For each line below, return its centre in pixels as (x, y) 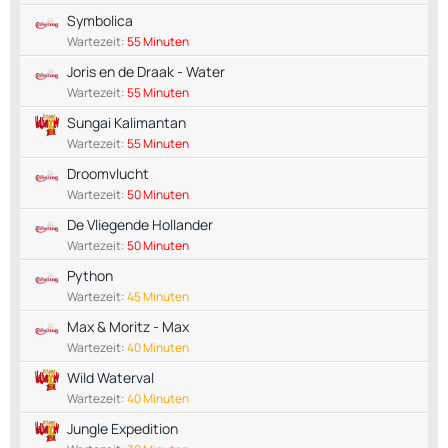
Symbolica (100, 20)
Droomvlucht (108, 173)
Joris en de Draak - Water (146, 71)
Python (90, 275)
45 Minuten (158, 296)
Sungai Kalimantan (126, 122)
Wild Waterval (110, 377)
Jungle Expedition (122, 428)
